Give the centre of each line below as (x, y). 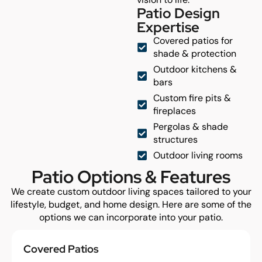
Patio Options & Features (131, 177)
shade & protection (194, 54)
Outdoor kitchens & (195, 69)
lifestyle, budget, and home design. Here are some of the (131, 204)
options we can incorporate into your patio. (131, 217)
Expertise (168, 27)
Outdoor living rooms (198, 155)
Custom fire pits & (192, 98)
